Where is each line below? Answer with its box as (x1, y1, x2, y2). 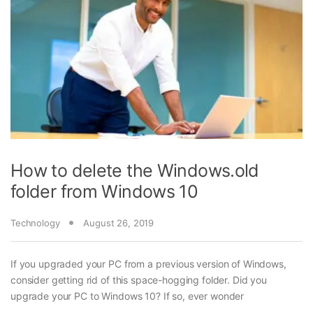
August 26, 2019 (83, 217, 154, 228)
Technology (10, 217, 60, 228)
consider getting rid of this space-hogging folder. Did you (10, 273, 267, 286)
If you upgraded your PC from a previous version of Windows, (10, 257, 286, 270)
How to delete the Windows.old (10, 159, 259, 181)
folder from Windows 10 (10, 180, 198, 202)
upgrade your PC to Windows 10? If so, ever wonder (10, 289, 245, 302)
